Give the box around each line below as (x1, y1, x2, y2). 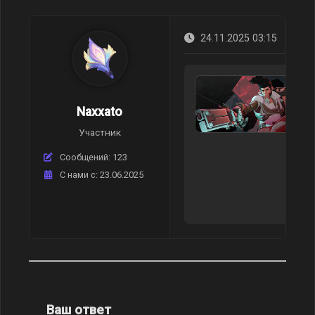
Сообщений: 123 (58, 152, 127, 162)
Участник (78, 127, 121, 138)
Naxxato (77, 105, 122, 119)
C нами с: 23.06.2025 (58, 169, 143, 180)
